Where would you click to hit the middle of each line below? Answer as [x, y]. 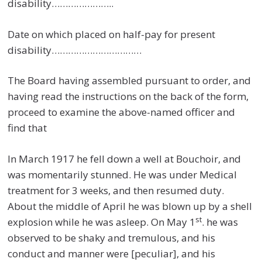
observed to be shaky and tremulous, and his [112, 237]
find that [27, 128]
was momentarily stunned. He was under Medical [123, 174]
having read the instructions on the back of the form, [128, 96]
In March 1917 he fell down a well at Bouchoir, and [125, 158]
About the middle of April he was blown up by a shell [130, 206]
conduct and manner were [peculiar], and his [112, 253]
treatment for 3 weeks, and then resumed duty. [116, 190]
